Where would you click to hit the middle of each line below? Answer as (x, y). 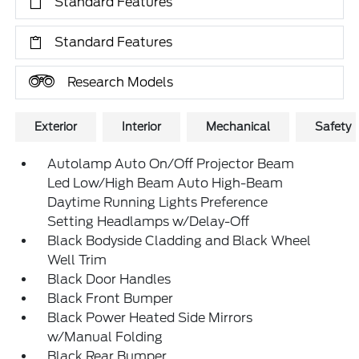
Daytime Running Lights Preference (158, 202)
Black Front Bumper (111, 298)
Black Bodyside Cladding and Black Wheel (179, 241)
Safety (333, 127)
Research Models (121, 82)
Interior (142, 127)
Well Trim (77, 260)
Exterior (56, 127)
